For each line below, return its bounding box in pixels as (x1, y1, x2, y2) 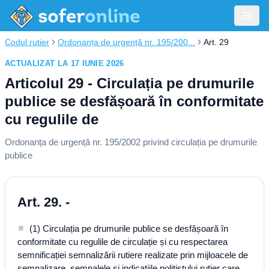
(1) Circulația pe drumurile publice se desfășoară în (29, 223, 228, 234)
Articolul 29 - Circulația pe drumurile (5, 75, 254, 91)
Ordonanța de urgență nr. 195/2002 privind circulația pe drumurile (5, 137, 257, 147)
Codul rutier (5, 37, 49, 47)
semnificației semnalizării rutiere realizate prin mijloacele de (17, 250, 248, 260)
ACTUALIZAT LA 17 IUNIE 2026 (5, 59, 124, 68)
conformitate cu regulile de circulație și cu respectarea (17, 237, 228, 247)
